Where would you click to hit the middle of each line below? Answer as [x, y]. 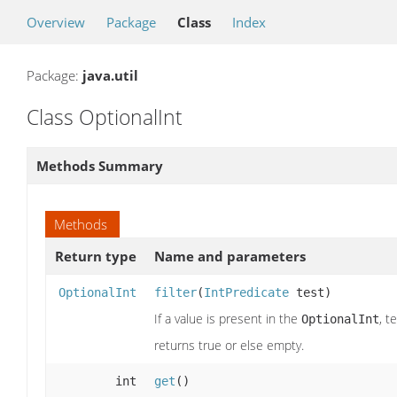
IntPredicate [246, 292]
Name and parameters [230, 256]
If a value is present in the [228, 318]
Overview [56, 22]
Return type [96, 256]
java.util [110, 75]
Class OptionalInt [105, 117]
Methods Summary [100, 165]
